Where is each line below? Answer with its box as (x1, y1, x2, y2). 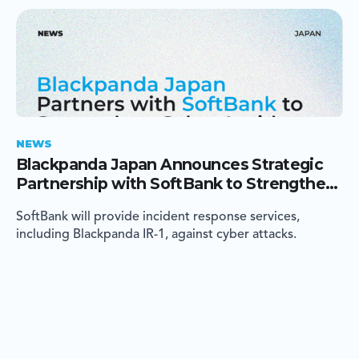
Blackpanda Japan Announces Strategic (16, 154, 324, 174)
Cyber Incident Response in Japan (16, 192, 280, 212)
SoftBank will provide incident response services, (16, 210, 300, 224)
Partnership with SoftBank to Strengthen (16, 173, 336, 193)
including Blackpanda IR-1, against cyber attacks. (16, 228, 296, 241)
